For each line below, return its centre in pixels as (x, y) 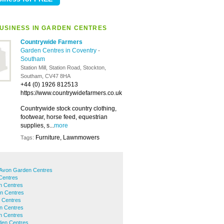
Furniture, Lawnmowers (67, 137)
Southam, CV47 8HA (45, 76)
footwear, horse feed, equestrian (64, 117)
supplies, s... (37, 125)
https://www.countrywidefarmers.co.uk (71, 93)
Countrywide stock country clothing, (68, 108)
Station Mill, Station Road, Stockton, (63, 67)
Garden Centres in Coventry (59, 50)
